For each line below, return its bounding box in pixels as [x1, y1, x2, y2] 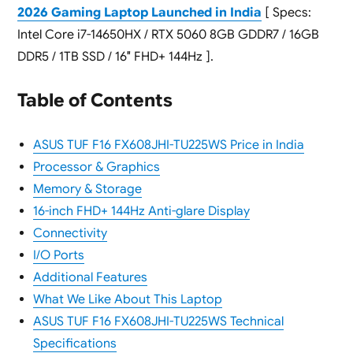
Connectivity [32, 225, 107, 242]
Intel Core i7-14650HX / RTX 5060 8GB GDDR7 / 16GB [17, 27, 319, 43]
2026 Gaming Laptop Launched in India [17, 5, 262, 21]
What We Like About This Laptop [32, 292, 222, 308]
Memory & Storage [32, 181, 142, 198]
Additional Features [32, 269, 147, 286]
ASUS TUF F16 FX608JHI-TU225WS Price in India [32, 137, 304, 154]
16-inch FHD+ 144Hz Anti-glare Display [32, 203, 250, 220]
